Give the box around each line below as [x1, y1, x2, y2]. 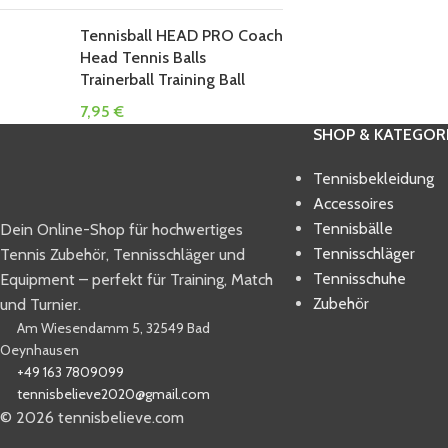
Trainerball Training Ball [80, 70, 245, 89]
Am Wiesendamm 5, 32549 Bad [17, 318, 210, 337]
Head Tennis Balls [80, 48, 206, 67]
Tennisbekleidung [312, 169, 434, 188]
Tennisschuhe [312, 269, 406, 288]
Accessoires [312, 194, 394, 213]
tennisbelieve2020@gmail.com [17, 384, 210, 403]
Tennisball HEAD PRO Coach [80, 26, 283, 45]
